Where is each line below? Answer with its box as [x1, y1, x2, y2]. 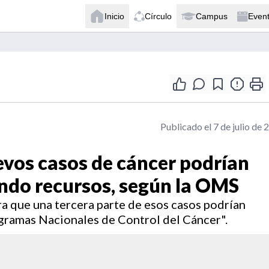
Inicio [104, 11, 124, 21]
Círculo [145, 11, 172, 21]
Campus [196, 11, 228, 21]
